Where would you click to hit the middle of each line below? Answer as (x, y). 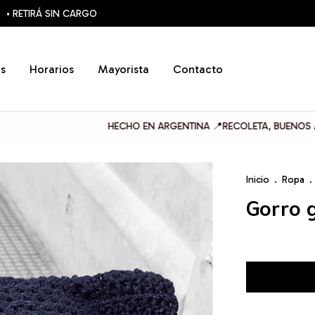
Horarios (52, 69)
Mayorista (123, 69)
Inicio (258, 180)
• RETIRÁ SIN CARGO (52, 13)
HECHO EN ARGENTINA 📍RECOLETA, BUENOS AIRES (197, 126)
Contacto (198, 69)
